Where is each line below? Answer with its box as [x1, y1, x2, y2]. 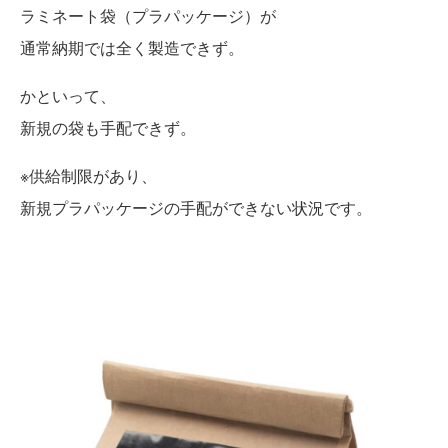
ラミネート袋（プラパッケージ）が [20, 3, 276, 27]
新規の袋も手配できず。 [20, 115, 196, 139]
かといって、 [20, 83, 116, 107]
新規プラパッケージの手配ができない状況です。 [20, 195, 372, 219]
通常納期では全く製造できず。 [20, 35, 244, 59]
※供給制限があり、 [20, 163, 157, 187]
